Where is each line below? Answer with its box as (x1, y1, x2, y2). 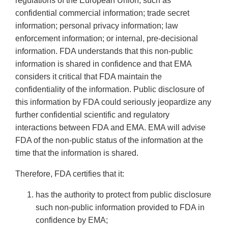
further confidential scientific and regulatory (15, 110, 169, 120)
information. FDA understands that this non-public (15, 47, 193, 56)
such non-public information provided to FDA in (36, 203, 205, 212)
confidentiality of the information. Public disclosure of (15, 85, 204, 94)
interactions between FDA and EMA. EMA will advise (15, 123, 206, 132)
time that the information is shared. (15, 149, 138, 158)
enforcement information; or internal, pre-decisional (15, 34, 198, 43)
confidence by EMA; (36, 216, 108, 225)
